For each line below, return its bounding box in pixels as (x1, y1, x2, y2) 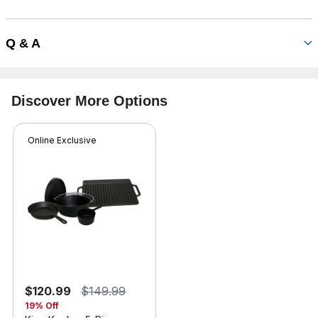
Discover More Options (11, 93, 168, 109)
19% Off (25, 300, 59, 312)
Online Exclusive (28, 135, 97, 146)
